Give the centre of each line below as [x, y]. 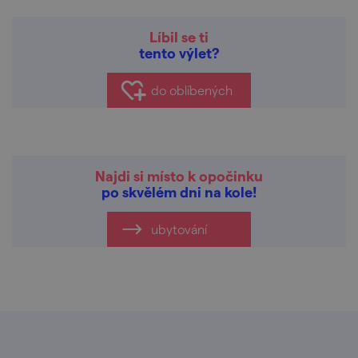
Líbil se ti [179, 36]
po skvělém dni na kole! [179, 191]
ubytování [179, 229]
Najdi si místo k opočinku [179, 175]
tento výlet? [179, 52]
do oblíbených [192, 90]
